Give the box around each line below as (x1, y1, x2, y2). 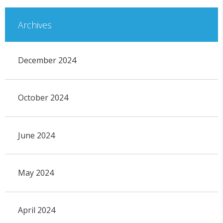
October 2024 (17, 92, 68, 104)
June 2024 (17, 129, 55, 141)
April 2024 (17, 205, 55, 216)
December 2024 (17, 55, 76, 66)
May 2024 (17, 167, 54, 179)
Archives (17, 18, 52, 31)
